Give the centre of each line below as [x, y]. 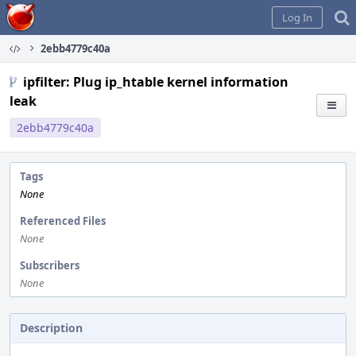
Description [51, 328]
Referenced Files [63, 221]
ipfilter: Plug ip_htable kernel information [156, 82]
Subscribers [50, 265]
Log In [297, 17]
